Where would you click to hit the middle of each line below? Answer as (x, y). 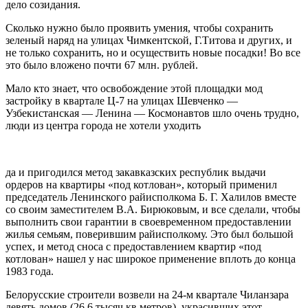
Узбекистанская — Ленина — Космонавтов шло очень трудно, (152, 113)
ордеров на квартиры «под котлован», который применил (141, 184)
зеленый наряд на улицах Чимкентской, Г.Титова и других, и (149, 40)
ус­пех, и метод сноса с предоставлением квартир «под (133, 246)
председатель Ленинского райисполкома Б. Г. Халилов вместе (151, 197)
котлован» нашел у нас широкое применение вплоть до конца (151, 258)
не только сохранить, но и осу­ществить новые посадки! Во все (153, 52)
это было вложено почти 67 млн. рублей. (102, 65)
